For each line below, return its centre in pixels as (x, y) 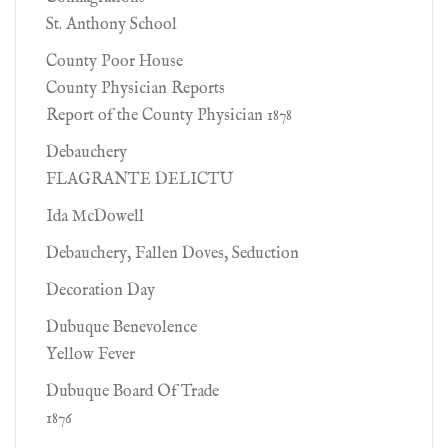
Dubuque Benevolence (121, 328)
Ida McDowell (95, 217)
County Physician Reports (135, 89)
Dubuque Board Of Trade (132, 392)
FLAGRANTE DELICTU (139, 180)
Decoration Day (100, 291)
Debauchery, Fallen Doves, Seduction (172, 254)
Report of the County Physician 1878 (169, 116)
